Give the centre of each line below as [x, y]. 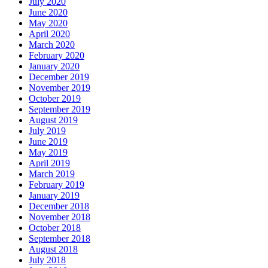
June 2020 [48, 12]
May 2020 [48, 23]
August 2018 [53, 249]
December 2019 [59, 77]
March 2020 [52, 44]
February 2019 [57, 184]
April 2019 [49, 163]
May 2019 [48, 152]
